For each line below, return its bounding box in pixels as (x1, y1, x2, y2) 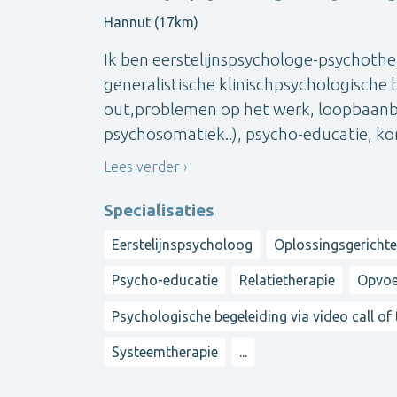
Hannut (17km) (104, 14, 198, 31)
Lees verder (104, 159, 180, 175)
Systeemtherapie (112, 343, 218, 360)
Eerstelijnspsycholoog (112, 236, 253, 253)
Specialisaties (104, 199, 214, 220)
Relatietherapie (239, 272, 336, 289)
